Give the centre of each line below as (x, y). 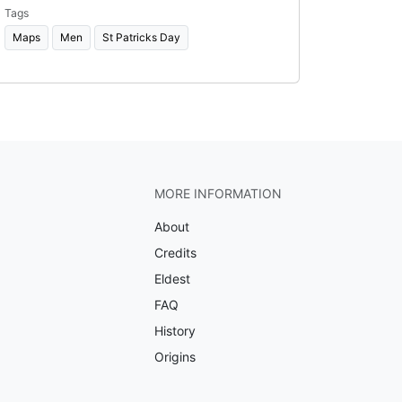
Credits (175, 253)
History (175, 331)
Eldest (172, 279)
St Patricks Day (141, 37)
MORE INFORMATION (218, 193)
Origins (175, 357)
